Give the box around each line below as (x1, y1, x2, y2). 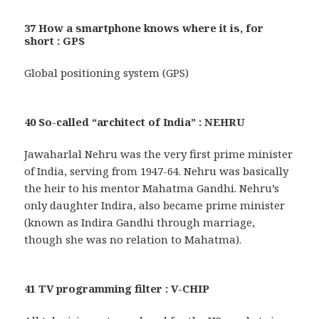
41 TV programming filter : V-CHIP (24, 281, 210, 296)
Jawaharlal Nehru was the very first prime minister (24, 147, 293, 162)
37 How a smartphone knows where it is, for (24, 21, 264, 36)
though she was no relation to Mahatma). (24, 232, 242, 247)
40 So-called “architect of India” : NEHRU (24, 115, 246, 130)
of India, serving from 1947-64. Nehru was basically (24, 164, 289, 179)
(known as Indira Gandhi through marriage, (24, 215, 256, 230)
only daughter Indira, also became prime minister (24, 198, 286, 213)
